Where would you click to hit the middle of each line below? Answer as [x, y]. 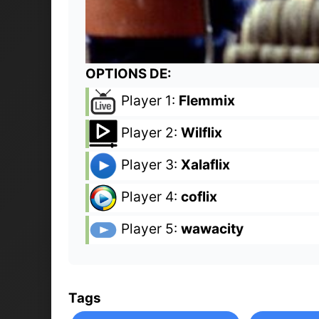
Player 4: [149, 197]
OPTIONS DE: [129, 73]
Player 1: [148, 101]
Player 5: [149, 229]
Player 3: [149, 165]
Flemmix [207, 101]
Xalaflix [205, 165]
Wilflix [202, 133]
